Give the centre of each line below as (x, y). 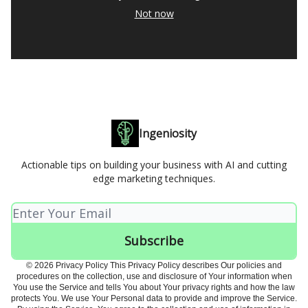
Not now (154, 13)
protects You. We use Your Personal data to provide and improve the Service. (154, 298)
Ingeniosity (168, 133)
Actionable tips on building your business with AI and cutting (154, 165)
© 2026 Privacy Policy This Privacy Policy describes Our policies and (154, 265)
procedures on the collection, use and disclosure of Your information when (154, 276)
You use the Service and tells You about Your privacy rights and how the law (154, 287)
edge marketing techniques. (154, 178)
